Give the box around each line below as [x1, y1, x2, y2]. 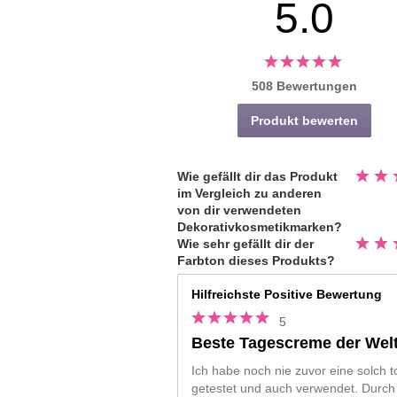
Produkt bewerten [250, 113, 358, 128]
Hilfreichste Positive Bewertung [191, 288, 382, 302]
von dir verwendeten [176, 204, 301, 218]
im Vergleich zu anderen [176, 187, 322, 201]
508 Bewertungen [251, 79, 357, 94]
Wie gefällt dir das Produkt [176, 170, 338, 184]
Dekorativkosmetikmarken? [176, 221, 342, 235]
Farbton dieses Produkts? [176, 254, 335, 269]
